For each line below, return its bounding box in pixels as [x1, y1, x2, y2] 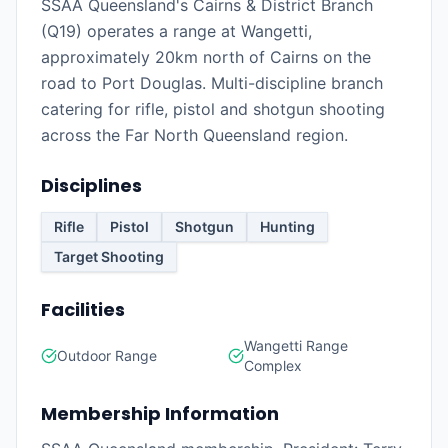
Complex [244, 357, 302, 374]
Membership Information [41, 401, 279, 426]
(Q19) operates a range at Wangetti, [41, 21, 312, 41]
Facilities [41, 297, 125, 322]
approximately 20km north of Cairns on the [41, 47, 371, 67]
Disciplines [41, 173, 142, 198]
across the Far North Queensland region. [41, 125, 348, 145]
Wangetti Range [244, 337, 348, 354]
